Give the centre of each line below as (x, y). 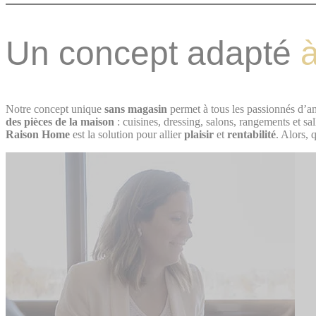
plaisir (199, 135)
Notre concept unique (55, 109)
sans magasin (136, 109)
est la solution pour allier (127, 135)
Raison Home (38, 135)
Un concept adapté (153, 54)
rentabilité (251, 135)
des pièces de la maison (60, 122)
